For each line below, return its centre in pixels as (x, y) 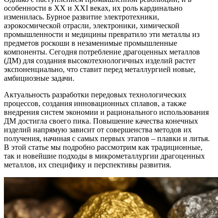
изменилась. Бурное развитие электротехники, (82, 17)
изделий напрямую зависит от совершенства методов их (98, 129)
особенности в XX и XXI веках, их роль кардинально (93, 8)
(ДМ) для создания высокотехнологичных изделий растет (100, 60)
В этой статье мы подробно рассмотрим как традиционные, (103, 147)
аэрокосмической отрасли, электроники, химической (92, 25)
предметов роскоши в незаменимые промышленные (91, 43)
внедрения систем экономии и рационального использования (106, 112)
